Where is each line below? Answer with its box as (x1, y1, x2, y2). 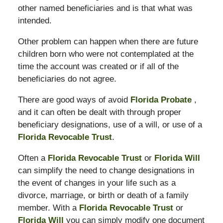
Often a (17, 153, 48, 163)
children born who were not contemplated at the (17, 49, 194, 59)
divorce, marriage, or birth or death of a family (17, 190, 189, 200)
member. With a (17, 203, 79, 213)
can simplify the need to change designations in (17, 165, 194, 175)
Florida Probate (130, 95, 192, 105)
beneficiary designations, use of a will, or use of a (17, 119, 202, 129)
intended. (17, 15, 52, 25)
